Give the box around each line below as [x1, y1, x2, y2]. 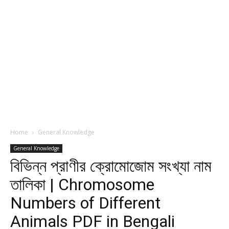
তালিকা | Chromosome [10, 175, 154, 194]
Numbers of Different [10, 193, 161, 213]
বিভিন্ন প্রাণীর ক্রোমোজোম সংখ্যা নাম [10, 156, 212, 176]
